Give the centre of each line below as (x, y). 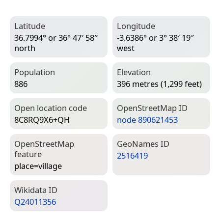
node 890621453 (147, 120)
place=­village (38, 166)
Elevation (134, 72)
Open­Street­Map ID (152, 108)
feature (28, 154)
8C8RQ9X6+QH (42, 120)
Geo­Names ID (143, 144)
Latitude (30, 26)
